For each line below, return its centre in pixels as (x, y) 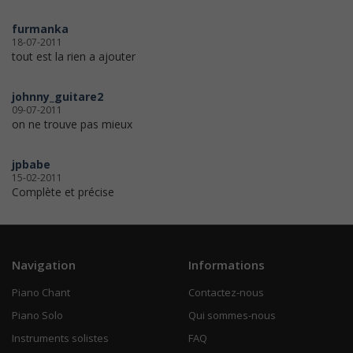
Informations (227, 265)
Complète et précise (63, 192)
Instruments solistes (60, 338)
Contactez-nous (226, 293)
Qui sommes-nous (232, 316)
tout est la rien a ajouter (74, 57)
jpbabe (31, 165)
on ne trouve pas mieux (72, 124)
